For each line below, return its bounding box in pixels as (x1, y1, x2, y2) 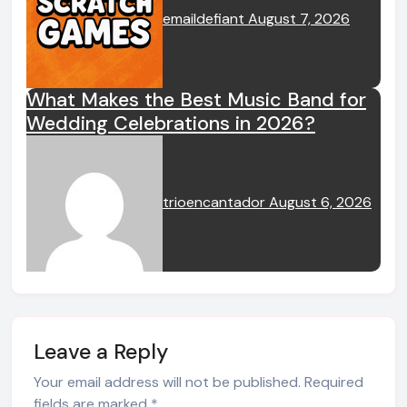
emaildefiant (163, 9, 248, 29)
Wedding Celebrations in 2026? (26, 110, 315, 136)
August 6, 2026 (269, 193, 372, 213)
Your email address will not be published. (34, 372, 301, 392)
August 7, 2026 (248, 9, 350, 29)
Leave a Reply (34, 338, 168, 365)
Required (304, 372, 363, 392)
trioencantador (163, 193, 269, 213)
